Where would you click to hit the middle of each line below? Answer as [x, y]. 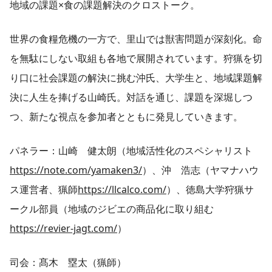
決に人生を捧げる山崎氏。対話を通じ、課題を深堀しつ [131, 97]
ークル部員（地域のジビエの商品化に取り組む [112, 209]
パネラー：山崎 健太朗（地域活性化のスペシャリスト [131, 151]
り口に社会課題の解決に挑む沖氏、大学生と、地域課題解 [136, 78]
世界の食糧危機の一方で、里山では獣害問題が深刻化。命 [136, 39]
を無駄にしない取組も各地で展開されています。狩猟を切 [136, 59]
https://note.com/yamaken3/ [76, 170]
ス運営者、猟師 [44, 190]
